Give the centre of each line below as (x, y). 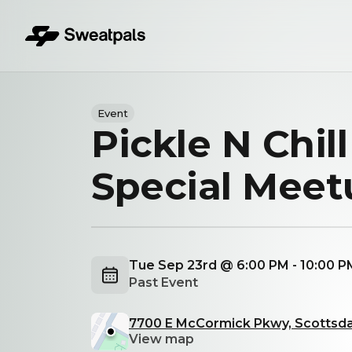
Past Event (163, 282)
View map (161, 339)
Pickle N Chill (220, 144)
